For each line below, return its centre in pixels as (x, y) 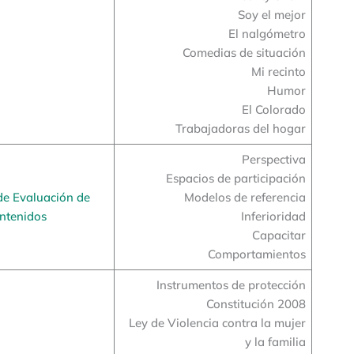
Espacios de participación (235, 178)
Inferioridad (273, 216)
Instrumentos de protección (231, 284)
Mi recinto (278, 71)
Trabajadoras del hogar (240, 128)
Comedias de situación (244, 52)
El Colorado (273, 109)
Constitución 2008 (256, 303)
